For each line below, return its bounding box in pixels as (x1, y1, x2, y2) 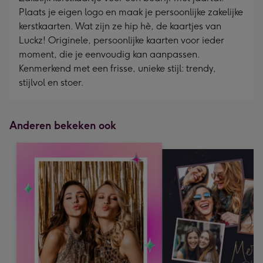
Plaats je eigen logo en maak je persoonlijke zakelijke (19, 6, 243, 18)
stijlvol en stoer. (19, 77, 84, 88)
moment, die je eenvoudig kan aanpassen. (19, 49, 200, 60)
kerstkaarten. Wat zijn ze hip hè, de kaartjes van (19, 21, 221, 32)
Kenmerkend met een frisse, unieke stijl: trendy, (19, 63, 216, 74)
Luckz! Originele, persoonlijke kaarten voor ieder (19, 35, 224, 46)
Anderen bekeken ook (9, 119, 116, 132)
